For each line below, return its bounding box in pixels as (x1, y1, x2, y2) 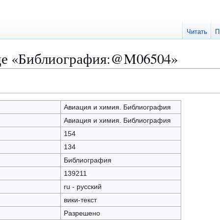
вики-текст (63, 196, 97, 204)
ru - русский (63, 183, 102, 191)
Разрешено (63, 209, 100, 217)
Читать (187, 28, 208, 36)
